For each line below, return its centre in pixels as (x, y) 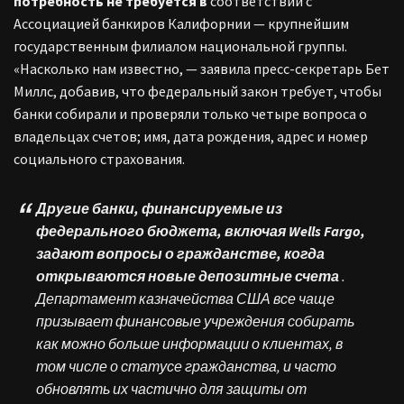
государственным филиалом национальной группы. (180, 46)
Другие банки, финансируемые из (159, 208)
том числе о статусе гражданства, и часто (186, 366)
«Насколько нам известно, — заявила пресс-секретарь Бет (202, 68)
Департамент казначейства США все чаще (185, 298)
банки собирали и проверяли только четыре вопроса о (190, 113)
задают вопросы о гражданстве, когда (180, 253)
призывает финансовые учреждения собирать (195, 321)
